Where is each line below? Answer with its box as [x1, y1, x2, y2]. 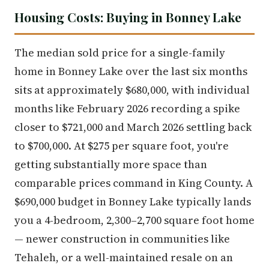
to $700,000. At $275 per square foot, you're [14, 138, 229, 153]
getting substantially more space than [14, 157, 207, 172]
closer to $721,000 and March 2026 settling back [14, 119, 252, 134]
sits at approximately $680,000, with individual [14, 82, 250, 97]
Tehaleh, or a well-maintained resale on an [14, 250, 233, 265]
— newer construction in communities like [14, 231, 230, 246]
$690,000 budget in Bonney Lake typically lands [14, 194, 251, 209]
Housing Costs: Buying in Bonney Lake [14, 8, 241, 25]
